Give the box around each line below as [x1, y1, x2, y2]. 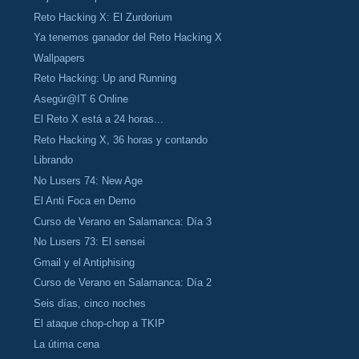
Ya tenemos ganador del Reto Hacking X [34, 31, 223, 44]
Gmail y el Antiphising [34, 256, 135, 268]
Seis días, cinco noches [34, 296, 147, 309]
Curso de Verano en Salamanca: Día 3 [34, 215, 212, 228]
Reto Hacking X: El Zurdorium [34, 10, 173, 23]
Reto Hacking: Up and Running [34, 72, 177, 85]
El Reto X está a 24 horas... [34, 113, 164, 126]
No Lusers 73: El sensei [34, 236, 146, 248]
